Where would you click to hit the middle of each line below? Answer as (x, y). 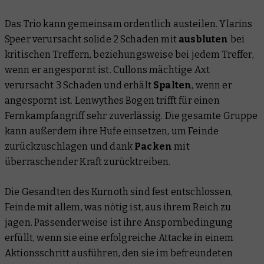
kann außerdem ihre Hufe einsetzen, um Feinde (112, 131)
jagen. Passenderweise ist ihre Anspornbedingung (119, 223)
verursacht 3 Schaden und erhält (79, 85)
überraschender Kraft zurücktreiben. (88, 162)
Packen (154, 147)
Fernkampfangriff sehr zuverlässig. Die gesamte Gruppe (131, 116)
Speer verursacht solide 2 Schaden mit (92, 39)
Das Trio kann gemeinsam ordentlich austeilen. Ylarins (129, 24)
